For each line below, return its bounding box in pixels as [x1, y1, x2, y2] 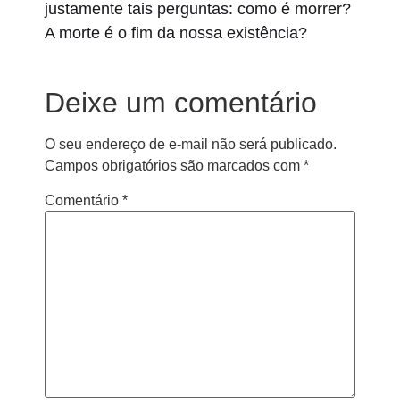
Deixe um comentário [45, 86, 317, 119]
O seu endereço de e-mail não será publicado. [45, 136, 337, 152]
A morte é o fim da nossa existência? [45, 24, 307, 43]
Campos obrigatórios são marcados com [45, 157, 304, 173]
